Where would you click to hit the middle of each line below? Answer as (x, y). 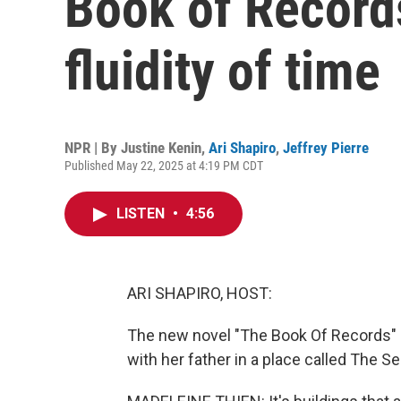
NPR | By (93, 148)
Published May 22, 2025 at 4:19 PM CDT (164, 166)
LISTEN (142, 213)
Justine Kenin (161, 148)
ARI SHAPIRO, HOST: (200, 293)
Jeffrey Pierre (326, 148)
